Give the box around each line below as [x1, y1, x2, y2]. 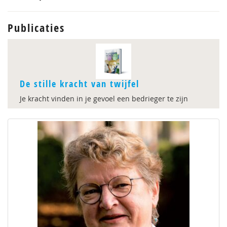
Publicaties [8, 20, 65, 35]
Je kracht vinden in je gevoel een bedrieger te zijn [20, 94, 188, 103]
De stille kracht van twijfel [20, 78, 139, 90]
